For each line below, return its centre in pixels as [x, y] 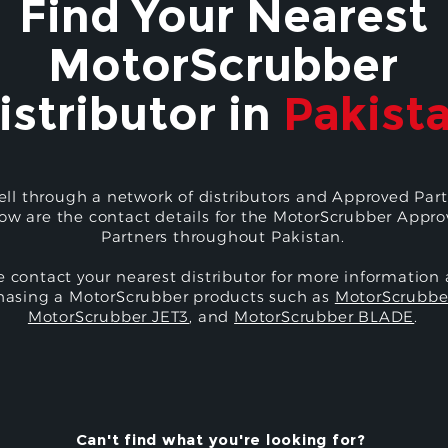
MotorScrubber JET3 [108, 316]
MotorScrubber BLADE [324, 316]
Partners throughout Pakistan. [223, 236]
